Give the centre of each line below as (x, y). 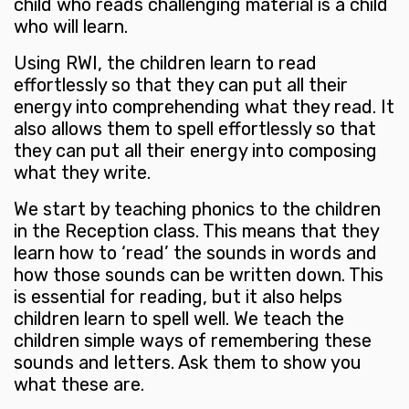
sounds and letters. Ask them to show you (188, 363)
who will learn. (71, 27)
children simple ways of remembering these (193, 341)
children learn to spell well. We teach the (179, 319)
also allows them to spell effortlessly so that (195, 129)
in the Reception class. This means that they (196, 231)
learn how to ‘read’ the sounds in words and (195, 253)
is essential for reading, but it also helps (178, 297)
